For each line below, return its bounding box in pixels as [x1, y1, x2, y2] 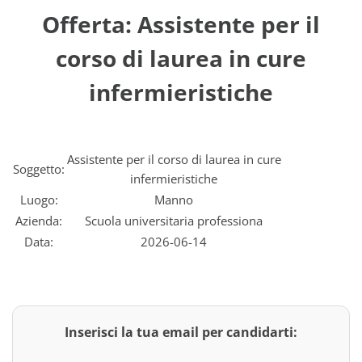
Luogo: [19, 192, 58, 208]
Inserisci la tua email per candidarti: [65, 323, 297, 341]
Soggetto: [13, 161, 65, 177]
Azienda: [15, 213, 62, 229]
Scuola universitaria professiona [85, 213, 263, 229]
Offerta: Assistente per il [42, 9, 320, 40]
